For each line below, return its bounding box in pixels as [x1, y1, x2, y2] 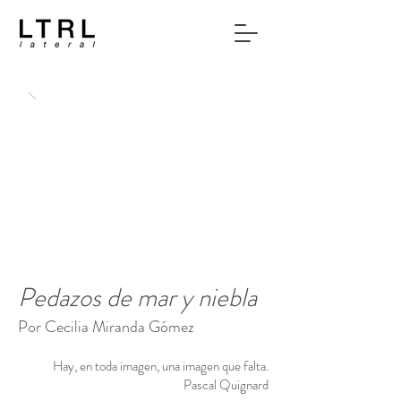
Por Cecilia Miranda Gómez [18, 315, 194, 338]
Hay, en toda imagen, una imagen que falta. [53, 356, 269, 376]
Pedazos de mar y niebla [18, 279, 257, 316]
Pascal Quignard [183, 375, 269, 395]
